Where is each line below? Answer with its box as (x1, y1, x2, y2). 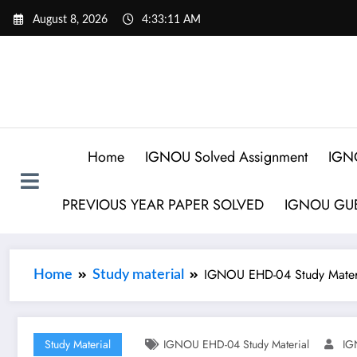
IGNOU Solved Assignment (145, 146, 308, 167)
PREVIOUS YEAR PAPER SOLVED (62, 194, 265, 215)
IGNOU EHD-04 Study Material (163, 335, 309, 352)
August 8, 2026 (33, 14, 108, 25)
